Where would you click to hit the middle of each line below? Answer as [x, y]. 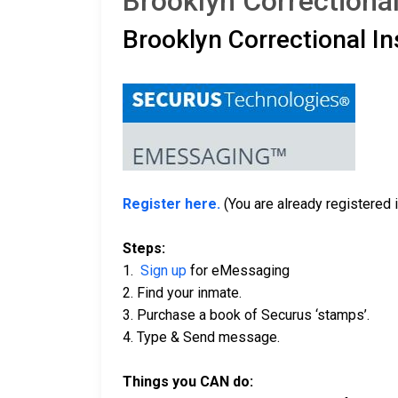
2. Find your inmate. [182, 293]
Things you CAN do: [188, 382]
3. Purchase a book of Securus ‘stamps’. [246, 315]
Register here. [171, 204]
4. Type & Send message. [201, 338]
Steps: [146, 249]
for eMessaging [238, 271]
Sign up [163, 271]
